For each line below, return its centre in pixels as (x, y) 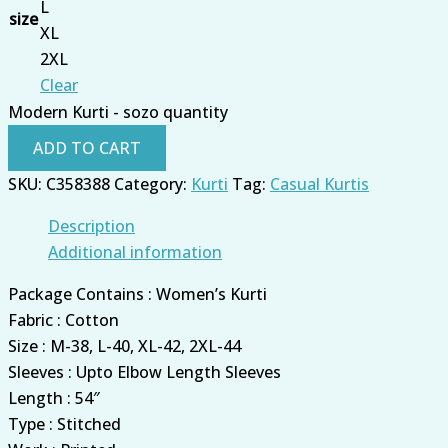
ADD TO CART (87, 147)
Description (91, 225)
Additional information (135, 251)
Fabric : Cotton (63, 319)
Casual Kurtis (319, 183)
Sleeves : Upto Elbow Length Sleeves (144, 371)
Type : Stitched (64, 423)
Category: (152, 183)
